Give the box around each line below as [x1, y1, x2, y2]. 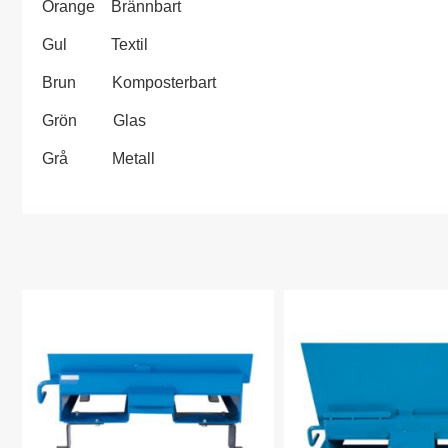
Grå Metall [42, 150, 159, 167]
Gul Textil [42, 36, 152, 53]
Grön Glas [42, 112, 150, 129]
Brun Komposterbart [42, 74, 220, 91]
